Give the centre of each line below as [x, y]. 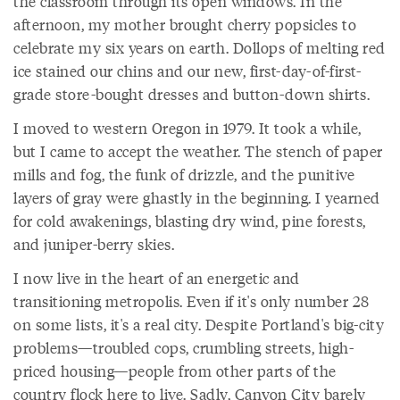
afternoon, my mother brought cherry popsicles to [185, 24]
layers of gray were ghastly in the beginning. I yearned [197, 197]
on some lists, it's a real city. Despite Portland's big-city [199, 324]
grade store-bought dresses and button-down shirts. [192, 94]
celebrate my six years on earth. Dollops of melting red [200, 47]
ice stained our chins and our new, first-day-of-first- [187, 71]
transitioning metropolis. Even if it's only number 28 [192, 301]
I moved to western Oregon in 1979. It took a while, [187, 128]
